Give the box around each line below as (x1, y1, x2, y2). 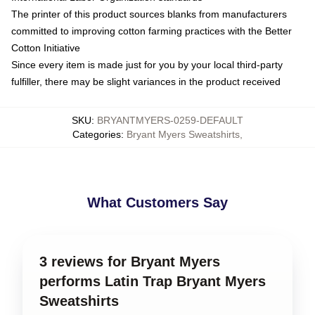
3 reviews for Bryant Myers (39, 254, 220, 270)
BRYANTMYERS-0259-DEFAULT (97, 115, 243, 127)
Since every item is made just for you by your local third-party (11, 59, 283, 71)
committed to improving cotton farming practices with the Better (11, 25, 292, 37)
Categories (72, 129, 121, 141)
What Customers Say (87, 195, 228, 211)
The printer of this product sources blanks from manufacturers (11, 8, 287, 20)
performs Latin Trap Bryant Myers (39, 274, 266, 290)
